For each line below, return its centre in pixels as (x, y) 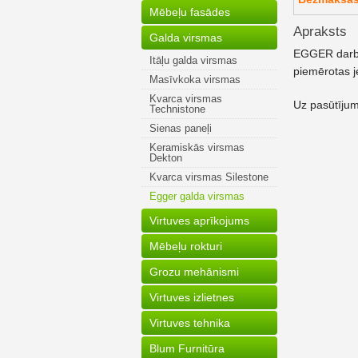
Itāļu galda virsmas (193, 60)
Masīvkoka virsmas (195, 80)
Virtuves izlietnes (192, 297)
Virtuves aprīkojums (199, 221)
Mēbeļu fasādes (190, 12)
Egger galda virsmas (197, 196)
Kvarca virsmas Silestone (209, 177)
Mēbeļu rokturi (186, 246)
